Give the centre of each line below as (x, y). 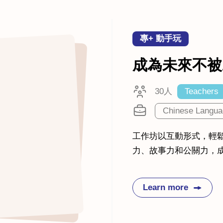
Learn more (165, 188)
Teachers (201, 92)
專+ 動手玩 (160, 39)
